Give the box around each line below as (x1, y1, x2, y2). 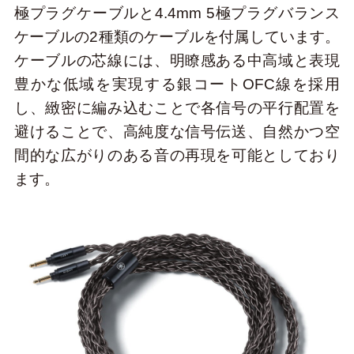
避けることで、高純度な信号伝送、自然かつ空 (13, 122, 341, 140)
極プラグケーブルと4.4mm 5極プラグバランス (13, 4, 341, 21)
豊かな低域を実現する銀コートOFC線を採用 (13, 75, 341, 92)
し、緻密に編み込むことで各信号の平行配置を (13, 99, 341, 116)
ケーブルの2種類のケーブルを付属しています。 (13, 28, 341, 45)
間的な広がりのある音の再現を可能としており (13, 146, 341, 164)
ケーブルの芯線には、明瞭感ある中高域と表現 (13, 51, 341, 69)
